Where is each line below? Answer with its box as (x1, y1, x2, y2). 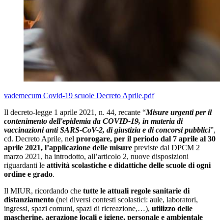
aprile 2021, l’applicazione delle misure (4, 143, 132, 152)
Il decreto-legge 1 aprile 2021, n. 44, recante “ (4, 108, 146, 116)
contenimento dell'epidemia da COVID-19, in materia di (4, 116, 183, 125)
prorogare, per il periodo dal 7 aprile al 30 (76, 134, 216, 143)
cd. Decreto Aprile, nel (4, 134, 76, 143)
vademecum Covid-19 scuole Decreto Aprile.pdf (4, 91, 154, 100)
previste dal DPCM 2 (132, 143, 200, 152)
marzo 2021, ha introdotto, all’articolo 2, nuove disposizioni (4, 152, 189, 161)
